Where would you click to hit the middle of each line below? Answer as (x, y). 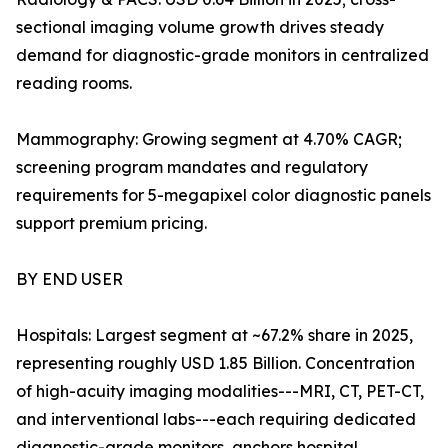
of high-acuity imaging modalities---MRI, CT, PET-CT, (220, 391)
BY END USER (69, 279)
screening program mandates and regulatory (192, 167)
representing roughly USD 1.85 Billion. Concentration (215, 363)
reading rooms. (74, 83)
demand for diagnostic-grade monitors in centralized (222, 55)
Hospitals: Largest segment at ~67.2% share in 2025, (214, 335)
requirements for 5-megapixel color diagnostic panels (223, 195)
